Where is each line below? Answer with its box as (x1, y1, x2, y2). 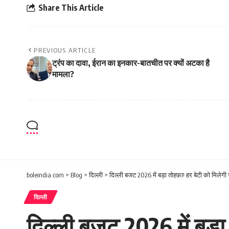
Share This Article (38, 2, 104, 13)
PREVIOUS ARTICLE (34, 46, 96, 55)
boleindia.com (27, 171, 64, 179)
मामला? (52, 69, 74, 80)
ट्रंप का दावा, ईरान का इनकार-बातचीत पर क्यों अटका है (52, 58, 210, 68)
